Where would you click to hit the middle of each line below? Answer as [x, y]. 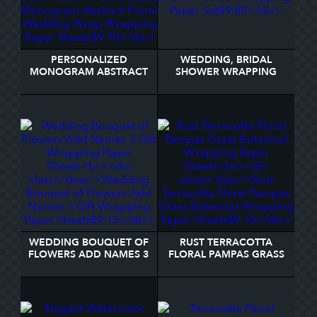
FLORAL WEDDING [89, 84]
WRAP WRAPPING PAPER [89, 96]
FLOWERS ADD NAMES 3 [89, 254]
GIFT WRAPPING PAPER [89, 266]
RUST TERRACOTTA [226, 242]
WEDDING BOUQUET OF [89, 242]
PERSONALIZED [89, 60]
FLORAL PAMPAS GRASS [226, 254]
